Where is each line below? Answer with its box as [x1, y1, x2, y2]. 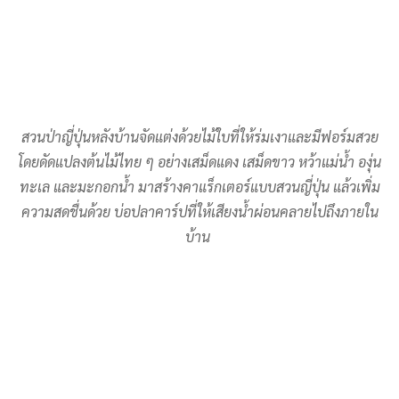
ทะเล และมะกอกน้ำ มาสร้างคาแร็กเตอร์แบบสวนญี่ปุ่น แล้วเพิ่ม [19, 177, 380, 197]
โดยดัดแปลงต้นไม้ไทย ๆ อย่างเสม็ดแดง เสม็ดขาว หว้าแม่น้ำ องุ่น [18, 152, 381, 172]
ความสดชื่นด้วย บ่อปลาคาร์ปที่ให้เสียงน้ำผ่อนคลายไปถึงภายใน [20, 202, 379, 222]
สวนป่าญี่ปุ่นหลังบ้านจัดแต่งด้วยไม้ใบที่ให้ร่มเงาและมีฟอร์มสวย [20, 127, 379, 147]
